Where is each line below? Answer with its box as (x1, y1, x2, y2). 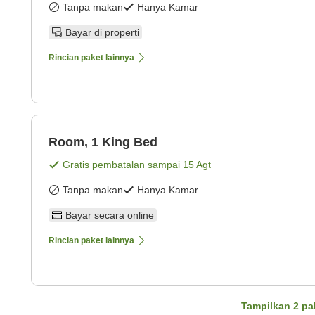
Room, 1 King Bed (49, 135, 157, 150)
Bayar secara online (65, 210, 154, 221)
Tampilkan (241, 300, 293, 312)
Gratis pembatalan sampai (63, 159, 183, 171)
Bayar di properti (65, 27, 139, 39)
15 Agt (183, 159, 211, 171)
